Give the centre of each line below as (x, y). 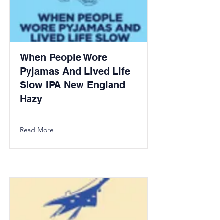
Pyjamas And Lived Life (75, 71)
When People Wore (63, 57)
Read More (37, 130)
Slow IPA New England (72, 85)
